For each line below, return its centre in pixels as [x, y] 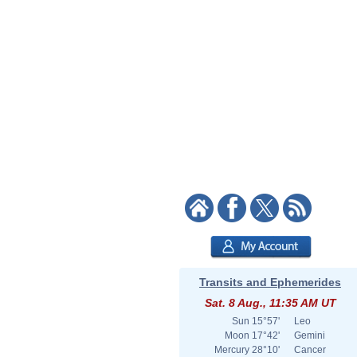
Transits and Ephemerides [270, 282]
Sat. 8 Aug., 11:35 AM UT [270, 303]
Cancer [310, 350]
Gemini [310, 335]
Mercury [232, 350]
